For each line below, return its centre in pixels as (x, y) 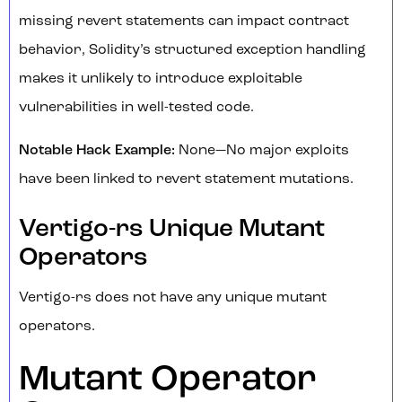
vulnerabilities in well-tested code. (136, 108)
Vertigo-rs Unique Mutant (172, 230)
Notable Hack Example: (97, 151)
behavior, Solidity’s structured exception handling (192, 51)
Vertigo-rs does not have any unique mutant (173, 298)
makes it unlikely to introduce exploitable (161, 79)
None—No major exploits (262, 151)
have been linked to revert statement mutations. (186, 180)
